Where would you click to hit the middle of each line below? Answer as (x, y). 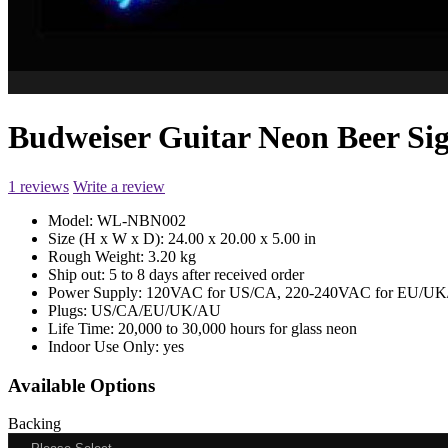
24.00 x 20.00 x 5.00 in (242, 238)
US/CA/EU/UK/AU (156, 310)
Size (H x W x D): (108, 238)
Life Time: (83, 328)
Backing (34, 424)
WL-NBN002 (141, 220)
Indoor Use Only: (105, 346)
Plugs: (69, 310)
